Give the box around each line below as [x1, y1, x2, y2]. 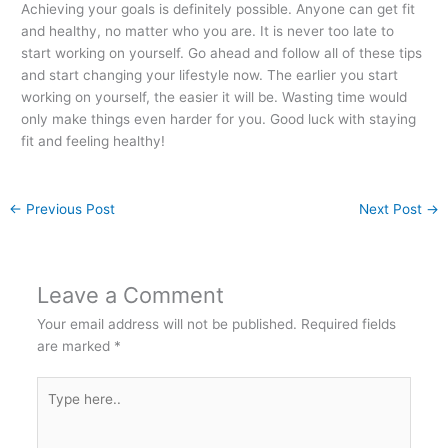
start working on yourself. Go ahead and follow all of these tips [21, 44, 423, 61]
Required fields [300, 315, 396, 332]
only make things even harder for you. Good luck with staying [21, 110, 417, 127]
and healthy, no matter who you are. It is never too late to [21, 22, 395, 39]
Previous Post [22, 200, 116, 217]
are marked [36, 337, 114, 354]
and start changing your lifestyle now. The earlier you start [21, 66, 399, 83]
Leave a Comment [36, 281, 224, 308]
